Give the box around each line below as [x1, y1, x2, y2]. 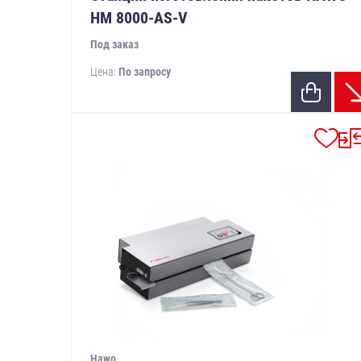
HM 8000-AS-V [89, 8, 188, 28]
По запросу [118, 65, 171, 79]
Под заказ [89, 38, 139, 52]
